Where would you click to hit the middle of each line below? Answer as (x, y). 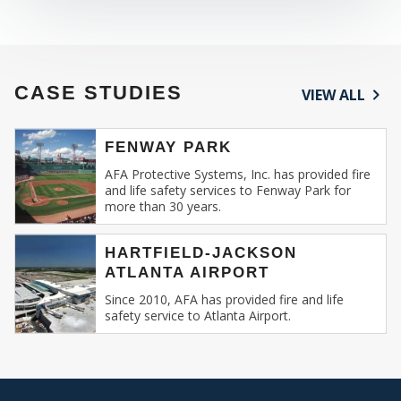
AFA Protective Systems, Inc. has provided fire (238, 174)
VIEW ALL (333, 94)
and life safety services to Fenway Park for (228, 190)
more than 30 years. (163, 206)
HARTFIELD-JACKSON (201, 252)
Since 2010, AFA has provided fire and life (224, 299)
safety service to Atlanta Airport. (198, 315)
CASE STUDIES (98, 92)
